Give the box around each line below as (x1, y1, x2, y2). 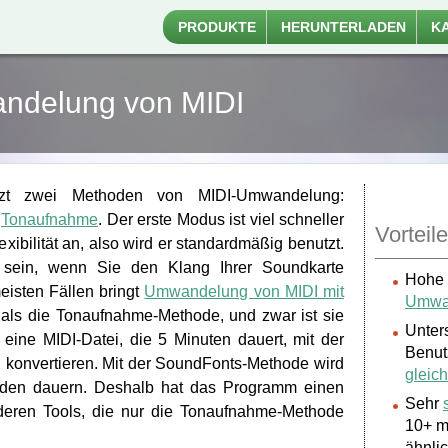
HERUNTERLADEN (281, 19, 406, 35)
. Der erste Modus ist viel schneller (98, 211, 344, 228)
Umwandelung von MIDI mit (144, 283, 345, 300)
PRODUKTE (178, 19, 256, 35)
